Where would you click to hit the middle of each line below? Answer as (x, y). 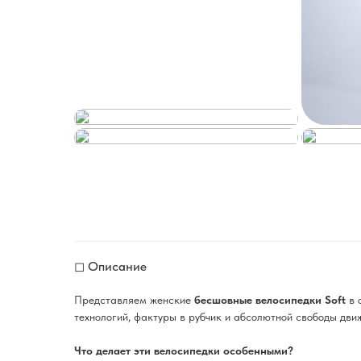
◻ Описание (110, 266)
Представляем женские (134, 300)
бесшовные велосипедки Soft (270, 300)
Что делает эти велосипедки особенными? (184, 351)
